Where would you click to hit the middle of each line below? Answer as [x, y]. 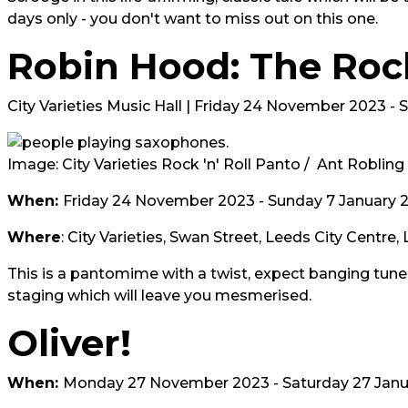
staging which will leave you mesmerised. [161, 296]
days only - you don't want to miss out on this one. [193, 19]
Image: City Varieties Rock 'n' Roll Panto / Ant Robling [206, 164]
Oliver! [69, 343]
